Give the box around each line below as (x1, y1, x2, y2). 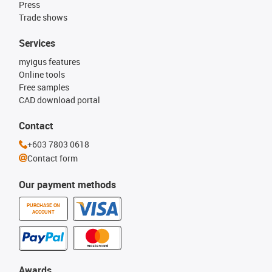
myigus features (19, 56, 80, 67)
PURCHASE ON (27, 202, 60, 208)
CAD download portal (19, 94, 100, 106)
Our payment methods (19, 178, 116, 191)
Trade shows (19, 12, 67, 23)
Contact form (27, 152, 78, 164)
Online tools (19, 69, 65, 80)
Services (19, 36, 55, 50)
